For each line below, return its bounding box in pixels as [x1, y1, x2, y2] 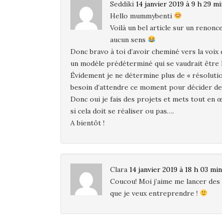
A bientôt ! [70, 118, 105, 127]
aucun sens [110, 35, 148, 44]
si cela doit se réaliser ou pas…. [70, 106, 174, 115]
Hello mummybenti [110, 11, 174, 20]
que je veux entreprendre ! [110, 188, 200, 198]
